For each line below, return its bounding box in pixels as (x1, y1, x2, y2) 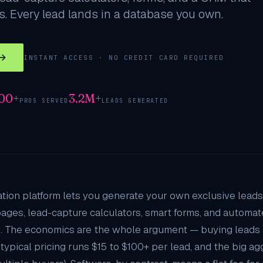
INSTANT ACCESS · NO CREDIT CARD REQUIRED (23, 53, 224, 62)
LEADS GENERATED (101, 97, 168, 104)
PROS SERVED (19, 97, 69, 104)
